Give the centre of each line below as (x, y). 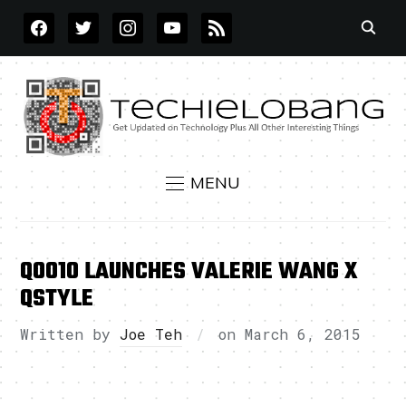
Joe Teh (151, 334)
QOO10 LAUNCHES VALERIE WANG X (189, 272)
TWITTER (99, 20)
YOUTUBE (189, 20)
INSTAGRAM (152, 20)
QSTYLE (57, 300)
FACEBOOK (60, 20)
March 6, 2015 (303, 334)
